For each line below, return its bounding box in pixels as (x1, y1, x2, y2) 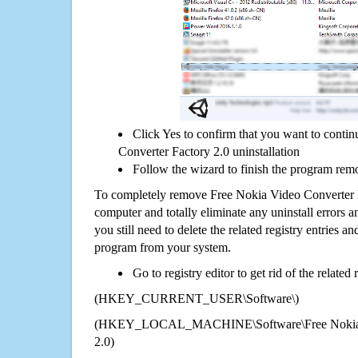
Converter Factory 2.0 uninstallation (118, 144, 300, 158)
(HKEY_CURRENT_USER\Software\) (94, 291, 299, 305)
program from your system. (94, 240, 231, 254)
